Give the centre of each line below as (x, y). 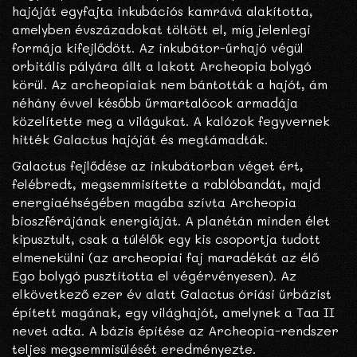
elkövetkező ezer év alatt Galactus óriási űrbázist (172, 294)
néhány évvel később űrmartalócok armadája (155, 103)
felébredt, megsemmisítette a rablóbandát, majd (166, 184)
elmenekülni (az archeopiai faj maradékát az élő (165, 257)
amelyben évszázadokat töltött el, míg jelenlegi (161, 29)
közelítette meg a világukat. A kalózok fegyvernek (171, 121)
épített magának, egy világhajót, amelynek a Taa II (173, 312)
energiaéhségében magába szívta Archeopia (154, 202)
